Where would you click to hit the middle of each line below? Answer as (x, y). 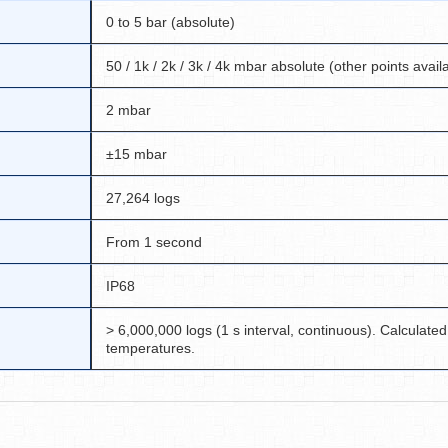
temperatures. (150, 348)
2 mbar (128, 110)
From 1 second (154, 242)
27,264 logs (143, 198)
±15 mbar (136, 154)
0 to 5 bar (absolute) (170, 22)
